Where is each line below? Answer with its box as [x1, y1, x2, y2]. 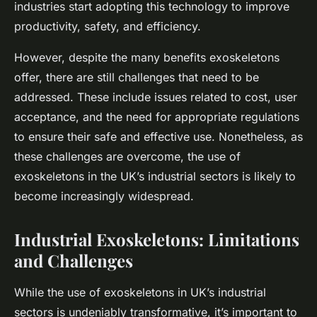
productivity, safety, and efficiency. [14, 19, 201, 34]
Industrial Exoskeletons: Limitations [14, 228, 299, 251]
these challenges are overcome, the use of [14, 149, 241, 164]
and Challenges [14, 249, 133, 272]
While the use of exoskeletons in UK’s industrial [14, 285, 266, 300]
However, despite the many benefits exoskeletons [14, 50, 279, 65]
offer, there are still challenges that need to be [14, 70, 259, 85]
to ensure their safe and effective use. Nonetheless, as [14, 129, 303, 144]
